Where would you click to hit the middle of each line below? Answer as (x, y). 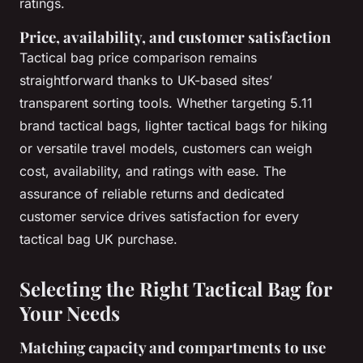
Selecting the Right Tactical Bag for (175, 289)
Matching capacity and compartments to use (173, 348)
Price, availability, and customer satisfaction (175, 37)
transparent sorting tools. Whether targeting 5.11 (166, 103)
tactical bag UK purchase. (98, 239)
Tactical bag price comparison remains (138, 58)
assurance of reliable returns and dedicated (152, 194)
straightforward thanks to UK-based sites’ (146, 81)
